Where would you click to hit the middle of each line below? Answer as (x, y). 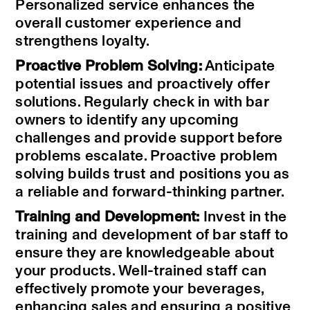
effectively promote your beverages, (140, 289)
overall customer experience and (129, 24)
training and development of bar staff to (152, 235)
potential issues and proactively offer (143, 84)
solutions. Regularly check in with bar (142, 102)
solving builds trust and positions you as (153, 174)
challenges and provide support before (149, 138)
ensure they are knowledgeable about (145, 253)
